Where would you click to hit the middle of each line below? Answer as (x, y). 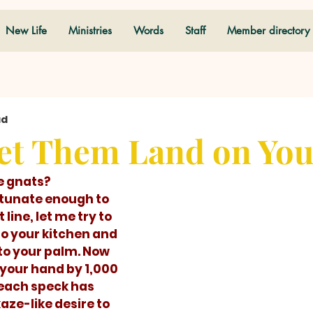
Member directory (268, 30)
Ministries (90, 30)
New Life (26, 30)
